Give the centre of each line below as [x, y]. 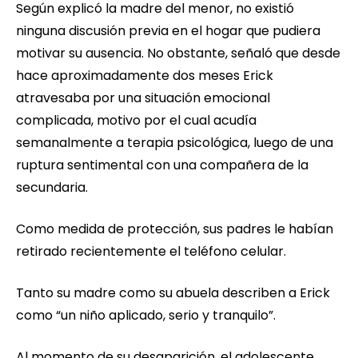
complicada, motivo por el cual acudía [136, 121]
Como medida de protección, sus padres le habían [175, 229]
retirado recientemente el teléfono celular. [151, 252]
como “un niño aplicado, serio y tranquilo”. [146, 316]
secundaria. [52, 188]
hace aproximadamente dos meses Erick [145, 76]
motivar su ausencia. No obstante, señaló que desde [178, 54]
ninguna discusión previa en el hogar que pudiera [168, 31]
